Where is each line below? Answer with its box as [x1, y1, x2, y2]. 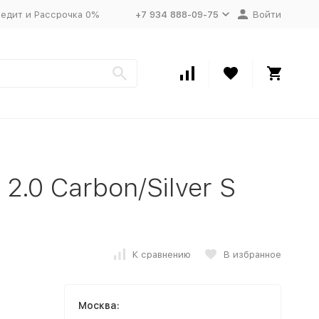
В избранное [223, 249, 281, 260]
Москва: [78, 300, 120, 311]
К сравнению [132, 249, 191, 260]
